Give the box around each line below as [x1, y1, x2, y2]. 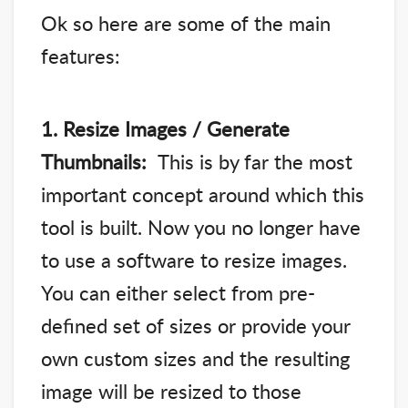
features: [41, 42, 120, 70]
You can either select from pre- [41, 279, 315, 307]
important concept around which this [41, 180, 364, 209]
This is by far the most [147, 148, 352, 176]
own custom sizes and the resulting [41, 344, 350, 372]
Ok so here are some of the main [41, 9, 331, 37]
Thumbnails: [41, 148, 147, 176]
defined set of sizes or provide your [41, 311, 351, 340]
